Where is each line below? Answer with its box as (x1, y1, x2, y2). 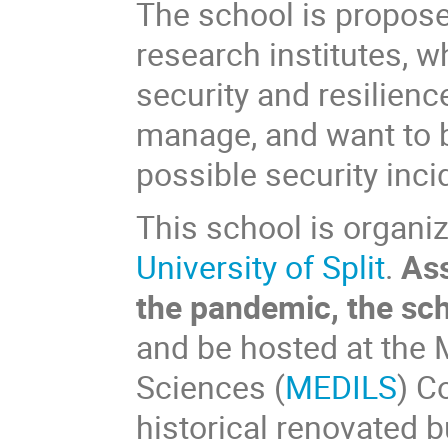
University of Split (136, 244, 386, 288)
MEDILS (285, 364, 398, 408)
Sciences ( (136, 364, 286, 408)
